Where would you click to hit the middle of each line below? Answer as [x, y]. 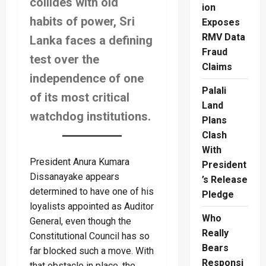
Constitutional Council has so [90, 236]
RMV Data [223, 37]
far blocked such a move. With [92, 251]
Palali [214, 91]
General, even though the [80, 221]
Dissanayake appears [75, 177]
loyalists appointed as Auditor [92, 207]
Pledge [218, 195]
